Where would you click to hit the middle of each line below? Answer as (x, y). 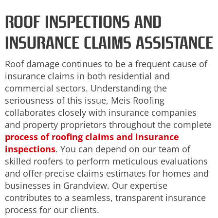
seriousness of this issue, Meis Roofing (85, 100)
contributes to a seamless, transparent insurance (105, 198)
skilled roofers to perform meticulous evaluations (106, 161)
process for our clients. (52, 210)
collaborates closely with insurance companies (101, 113)
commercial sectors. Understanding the (86, 88)
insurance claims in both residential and (87, 76)
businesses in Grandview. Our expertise (86, 186)
